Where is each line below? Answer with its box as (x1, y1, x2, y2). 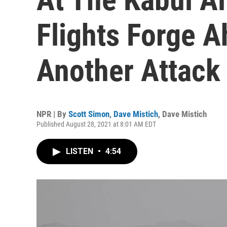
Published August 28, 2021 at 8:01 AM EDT (36, 120, 156, 128)
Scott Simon (68, 109, 109, 119)
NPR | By (36, 109, 68, 119)
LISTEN (66, 146, 95, 156)
